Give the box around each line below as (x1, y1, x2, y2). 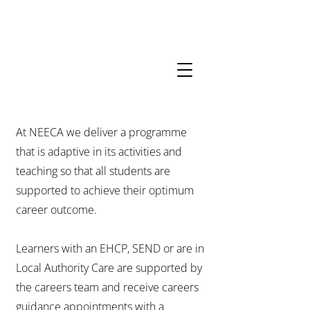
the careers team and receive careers (16, 280, 199, 295)
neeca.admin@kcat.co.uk (7, 81, 136, 97)
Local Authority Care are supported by (16, 260, 202, 275)
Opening (32, 45, 77, 61)
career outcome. (16, 202, 100, 217)
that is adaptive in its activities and (16, 144, 182, 159)
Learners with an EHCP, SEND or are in (16, 241, 204, 256)
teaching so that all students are (16, 163, 170, 179)
